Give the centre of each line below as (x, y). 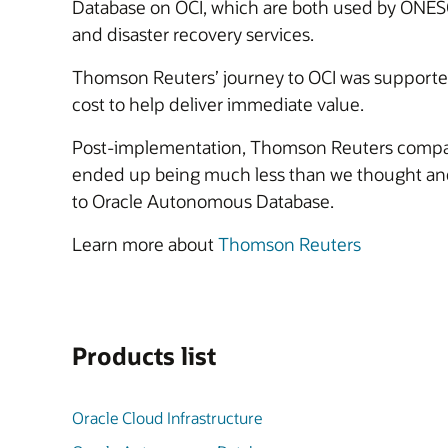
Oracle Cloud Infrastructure (167, 417)
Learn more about (145, 244)
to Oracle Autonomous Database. (203, 201)
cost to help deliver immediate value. (218, 104)
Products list (144, 355)
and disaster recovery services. (193, 34)
